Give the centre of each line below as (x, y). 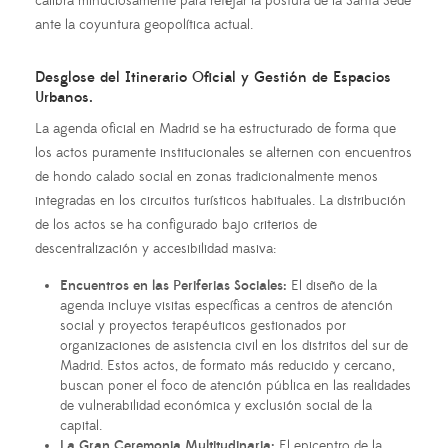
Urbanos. (64, 97)
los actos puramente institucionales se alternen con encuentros (223, 152)
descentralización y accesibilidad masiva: (155, 248)
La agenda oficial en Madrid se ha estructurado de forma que (215, 128)
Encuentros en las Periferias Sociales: (173, 285)
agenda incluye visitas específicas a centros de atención (226, 305)
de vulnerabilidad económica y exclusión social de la (216, 405)
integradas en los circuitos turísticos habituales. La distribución (220, 200)
